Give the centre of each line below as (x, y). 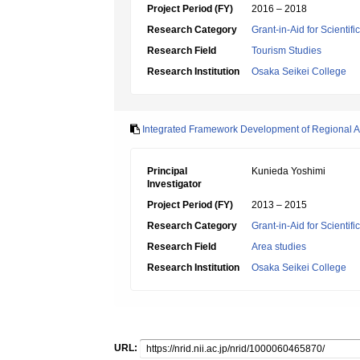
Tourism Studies (286, 51)
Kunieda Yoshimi (288, 171)
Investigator (174, 184)
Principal (167, 171)
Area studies (279, 247)
